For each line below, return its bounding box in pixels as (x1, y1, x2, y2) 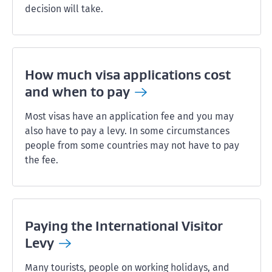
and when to (25, 83, 107, 100)
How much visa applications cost (25, 66, 231, 83)
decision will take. (25, 3, 103, 15)
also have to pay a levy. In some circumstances (25, 125, 229, 137)
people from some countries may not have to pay (25, 140, 239, 151)
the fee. (25, 154, 58, 166)
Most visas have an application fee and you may (25, 110, 234, 122)
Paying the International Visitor (25, 217, 223, 234)
